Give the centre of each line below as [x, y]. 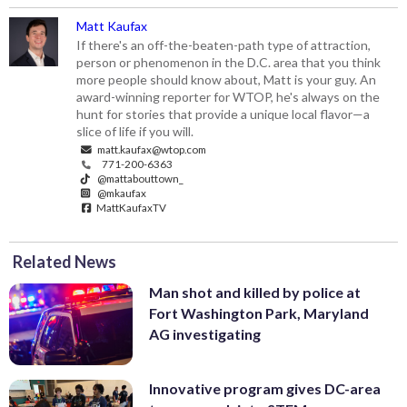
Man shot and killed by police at [255, 292]
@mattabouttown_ [140, 178]
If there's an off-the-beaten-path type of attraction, [224, 45]
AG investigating [205, 333]
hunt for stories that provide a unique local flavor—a [223, 114]
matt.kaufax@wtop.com [151, 149]
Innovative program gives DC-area [265, 389]
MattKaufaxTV [131, 207]
